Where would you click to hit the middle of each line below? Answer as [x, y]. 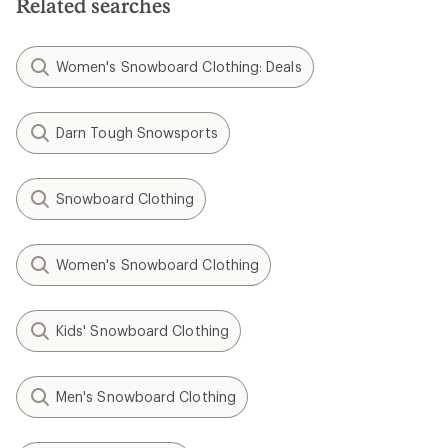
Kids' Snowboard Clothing [142, 330]
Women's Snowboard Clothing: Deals [179, 66]
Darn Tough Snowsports [137, 132]
